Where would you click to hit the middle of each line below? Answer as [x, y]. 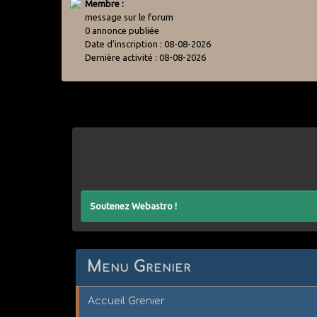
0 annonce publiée [122, 30]
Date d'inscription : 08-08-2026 [148, 44]
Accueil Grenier [127, 300]
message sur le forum [129, 17]
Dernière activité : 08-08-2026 [146, 57]
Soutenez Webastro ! [134, 206]
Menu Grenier [139, 267]
